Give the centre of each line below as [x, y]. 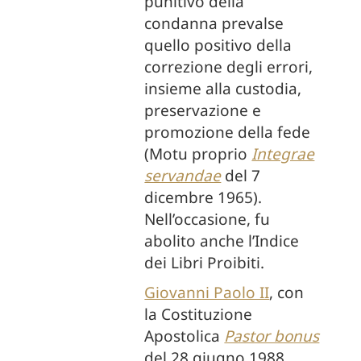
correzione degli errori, [229, 67]
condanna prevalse [214, 23]
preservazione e [203, 110]
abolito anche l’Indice [222, 241]
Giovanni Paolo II [207, 293]
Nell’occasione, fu [207, 219]
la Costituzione [199, 314]
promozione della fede [228, 132]
